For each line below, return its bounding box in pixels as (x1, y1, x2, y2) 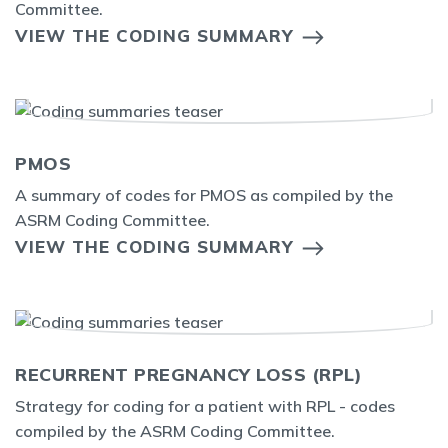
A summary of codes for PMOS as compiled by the (15, 185, 393, 205)
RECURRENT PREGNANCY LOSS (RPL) (15, 363, 362, 386)
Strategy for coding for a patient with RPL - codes (15, 396, 395, 416)
